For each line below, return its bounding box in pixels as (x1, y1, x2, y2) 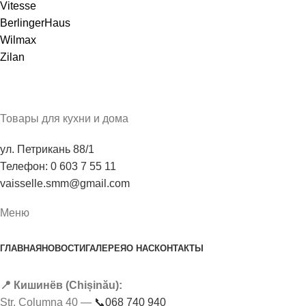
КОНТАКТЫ (154, 243, 204, 254)
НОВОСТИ (42, 243, 85, 254)
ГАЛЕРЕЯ (85, 243, 126, 254)
